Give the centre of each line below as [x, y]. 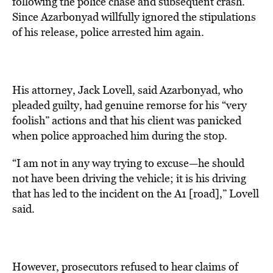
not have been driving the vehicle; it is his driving [129, 178]
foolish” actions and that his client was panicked [127, 120]
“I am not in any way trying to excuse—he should [128, 163]
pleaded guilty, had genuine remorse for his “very [129, 105]
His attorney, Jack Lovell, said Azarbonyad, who [128, 90]
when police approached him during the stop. [120, 136]
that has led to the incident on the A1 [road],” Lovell [136, 193]
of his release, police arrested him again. [108, 32]
